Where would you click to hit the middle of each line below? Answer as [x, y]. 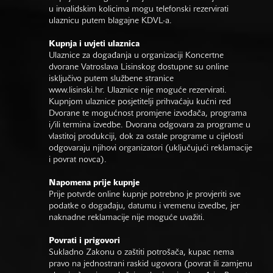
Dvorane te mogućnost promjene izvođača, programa [148, 113]
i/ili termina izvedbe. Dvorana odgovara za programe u [150, 125]
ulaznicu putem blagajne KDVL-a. [112, 21]
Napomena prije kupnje [94, 183]
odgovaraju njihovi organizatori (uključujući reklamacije [151, 148]
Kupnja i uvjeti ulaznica [94, 44]
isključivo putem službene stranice [111, 79]
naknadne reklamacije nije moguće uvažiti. [127, 218]
